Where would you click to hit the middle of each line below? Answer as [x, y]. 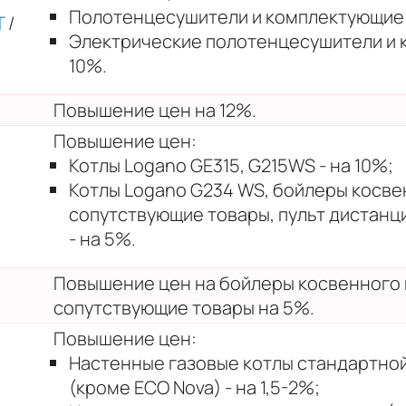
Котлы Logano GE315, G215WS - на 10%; [231, 165]
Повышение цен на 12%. [155, 110]
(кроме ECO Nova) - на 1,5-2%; [194, 387]
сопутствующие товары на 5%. [184, 307]
